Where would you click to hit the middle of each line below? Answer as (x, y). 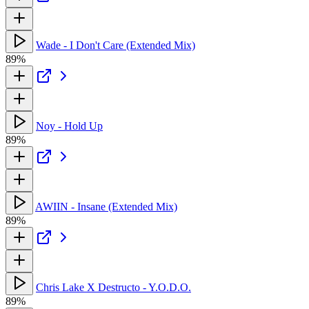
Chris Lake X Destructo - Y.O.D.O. (113, 287)
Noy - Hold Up (69, 126)
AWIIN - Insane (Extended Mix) (106, 206)
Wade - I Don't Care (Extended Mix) (116, 45)
